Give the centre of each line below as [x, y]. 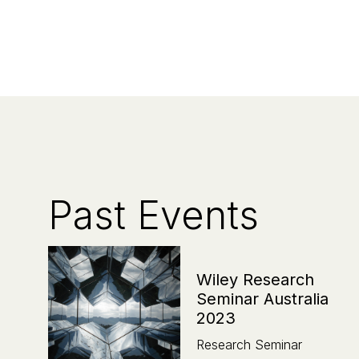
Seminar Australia [262, 298]
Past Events [153, 215]
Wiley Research [255, 279]
